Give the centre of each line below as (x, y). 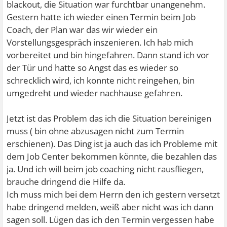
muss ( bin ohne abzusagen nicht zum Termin (96, 131)
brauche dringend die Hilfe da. (66, 182)
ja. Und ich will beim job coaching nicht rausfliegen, (105, 169)
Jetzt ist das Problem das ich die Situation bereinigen (109, 118)
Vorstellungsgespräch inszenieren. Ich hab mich (100, 42)
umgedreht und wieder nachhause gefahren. (95, 93)
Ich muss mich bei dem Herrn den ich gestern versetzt (113, 194)
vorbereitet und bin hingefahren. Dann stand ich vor (108, 55)
